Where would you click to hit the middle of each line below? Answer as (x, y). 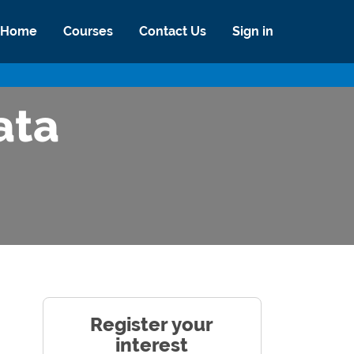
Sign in (253, 31)
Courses (88, 31)
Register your (152, 325)
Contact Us (173, 31)
